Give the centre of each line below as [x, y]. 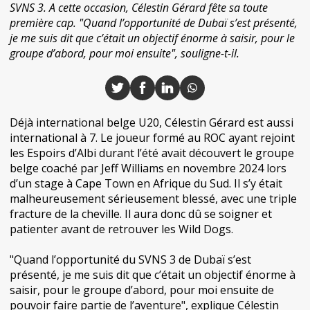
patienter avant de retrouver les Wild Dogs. [121, 229]
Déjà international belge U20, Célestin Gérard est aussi [152, 122]
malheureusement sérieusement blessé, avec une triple [153, 199]
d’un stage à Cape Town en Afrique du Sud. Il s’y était [146, 183]
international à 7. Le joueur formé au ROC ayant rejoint [152, 138]
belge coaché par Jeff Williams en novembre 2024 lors [148, 168]
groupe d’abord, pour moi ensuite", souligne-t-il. [125, 53]
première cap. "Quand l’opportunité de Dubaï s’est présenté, [154, 23]
